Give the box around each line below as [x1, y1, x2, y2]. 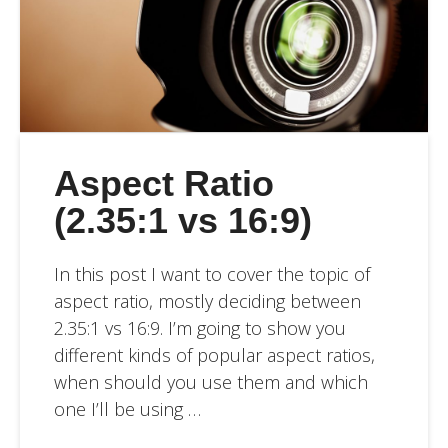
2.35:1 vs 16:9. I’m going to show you [53, 316, 346, 341]
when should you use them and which [53, 370, 368, 395]
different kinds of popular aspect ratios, [53, 343, 375, 368]
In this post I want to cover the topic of [53, 262, 370, 287]
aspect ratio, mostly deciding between [53, 289, 361, 314]
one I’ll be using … [53, 397, 201, 422]
